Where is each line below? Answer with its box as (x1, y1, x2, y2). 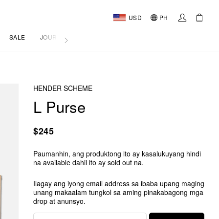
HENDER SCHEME (33, 83, 92, 93)
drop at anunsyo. (33, 196, 86, 206)
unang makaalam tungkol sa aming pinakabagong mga (33, 187, 203, 197)
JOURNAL (40, 33, 69, 41)
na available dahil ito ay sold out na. (33, 157, 144, 167)
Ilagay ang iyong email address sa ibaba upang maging (33, 178, 204, 188)
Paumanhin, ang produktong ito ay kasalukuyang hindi (33, 149, 201, 158)
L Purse (33, 95, 86, 117)
